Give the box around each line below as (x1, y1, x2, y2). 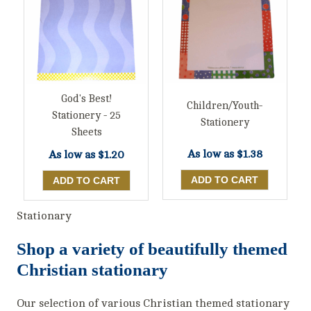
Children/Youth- (187, 100, 263, 112)
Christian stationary (17, 260, 169, 280)
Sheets (70, 126, 102, 138)
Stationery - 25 (51, 109, 121, 121)
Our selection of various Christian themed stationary (17, 296, 290, 310)
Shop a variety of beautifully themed (17, 239, 288, 259)
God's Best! (60, 92, 112, 105)
